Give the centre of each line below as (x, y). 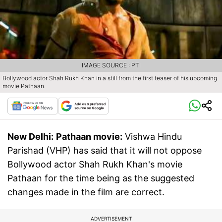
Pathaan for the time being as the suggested (101, 178)
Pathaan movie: (89, 137)
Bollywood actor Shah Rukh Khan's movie (95, 165)
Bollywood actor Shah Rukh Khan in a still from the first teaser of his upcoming (110, 78)
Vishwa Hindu (152, 137)
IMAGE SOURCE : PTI (111, 65)
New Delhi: (30, 137)
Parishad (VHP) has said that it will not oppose (105, 151)
